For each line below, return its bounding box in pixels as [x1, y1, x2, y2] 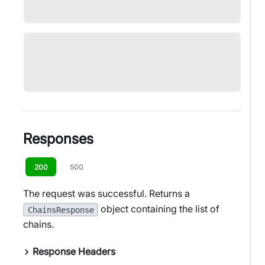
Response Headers [33, 245, 115, 258]
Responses [23, 130, 93, 147]
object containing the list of [98, 203, 220, 215]
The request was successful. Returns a [23, 188, 190, 200]
